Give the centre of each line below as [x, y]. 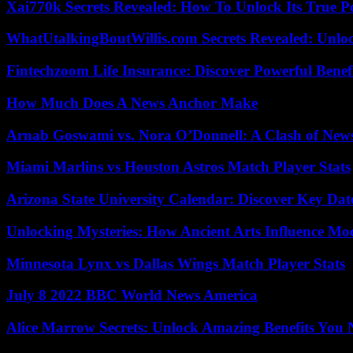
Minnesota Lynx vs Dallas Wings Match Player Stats [176, 263]
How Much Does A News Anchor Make [132, 102]
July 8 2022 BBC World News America [132, 295]
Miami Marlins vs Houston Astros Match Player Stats [178, 167]
